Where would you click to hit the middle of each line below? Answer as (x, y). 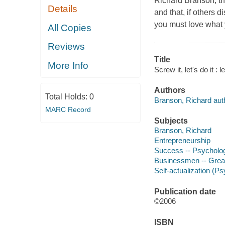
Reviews (67, 47)
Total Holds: (67, 97)
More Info (68, 65)
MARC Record (68, 110)
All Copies (70, 28)
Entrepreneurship (182, 141)
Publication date (185, 191)
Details (63, 9)
